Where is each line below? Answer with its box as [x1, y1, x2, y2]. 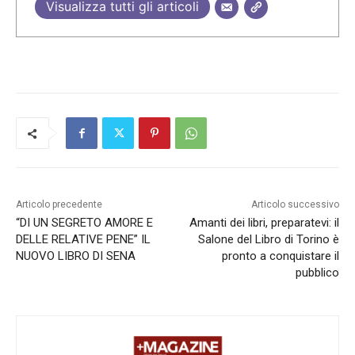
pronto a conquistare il [221, 249, 339, 264]
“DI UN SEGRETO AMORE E [16, 216, 153, 231]
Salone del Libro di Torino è [197, 232, 339, 247]
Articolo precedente [16, 199, 102, 211]
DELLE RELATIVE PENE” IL [16, 232, 151, 247]
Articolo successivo [250, 199, 339, 211]
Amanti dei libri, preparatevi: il [189, 216, 339, 231]
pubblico [295, 265, 339, 281]
